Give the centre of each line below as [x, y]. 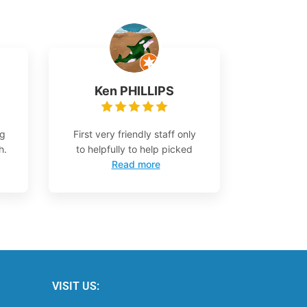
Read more [136, 164]
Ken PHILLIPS [134, 90]
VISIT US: [75, 286]
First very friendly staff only [134, 134]
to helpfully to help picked [134, 149]
